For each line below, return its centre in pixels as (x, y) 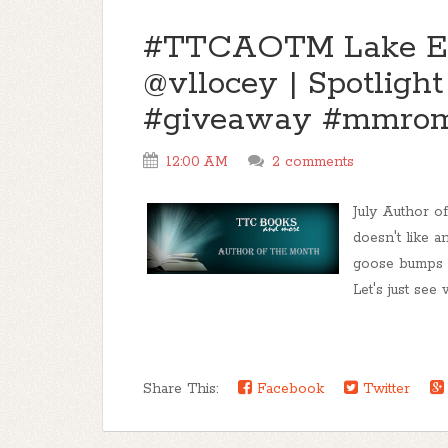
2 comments (313, 162)
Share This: (185, 389)
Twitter (384, 389)
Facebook (288, 389)
